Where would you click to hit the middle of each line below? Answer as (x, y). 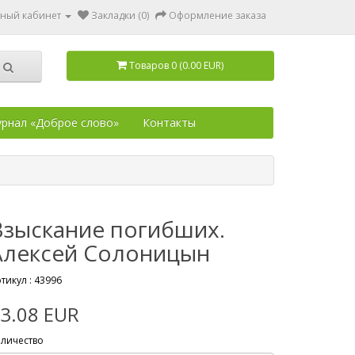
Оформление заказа (218, 15)
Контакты (169, 122)
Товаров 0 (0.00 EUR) (177, 65)
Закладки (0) (120, 15)
